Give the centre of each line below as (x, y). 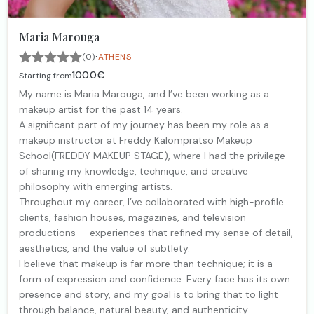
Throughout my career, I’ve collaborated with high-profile (151, 202)
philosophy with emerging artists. (96, 186)
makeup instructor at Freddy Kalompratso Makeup (136, 140)
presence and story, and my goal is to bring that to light (149, 294)
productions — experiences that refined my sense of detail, (156, 232)
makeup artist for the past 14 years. (101, 109)
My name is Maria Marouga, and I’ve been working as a (144, 94)
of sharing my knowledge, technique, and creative (134, 171)
